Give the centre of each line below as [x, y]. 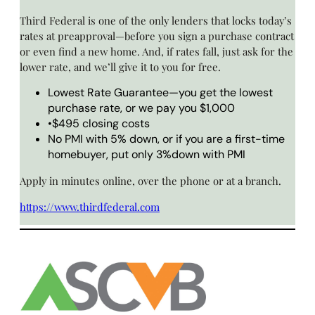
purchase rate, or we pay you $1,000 [141, 108]
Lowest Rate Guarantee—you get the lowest [160, 93]
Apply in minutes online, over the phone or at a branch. [150, 181]
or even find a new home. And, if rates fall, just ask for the [156, 52]
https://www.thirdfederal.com [90, 207]
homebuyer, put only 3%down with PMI [147, 155]
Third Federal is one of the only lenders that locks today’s [156, 21]
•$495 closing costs [99, 124]
